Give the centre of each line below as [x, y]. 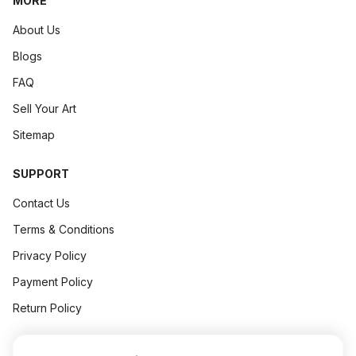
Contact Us [41, 203]
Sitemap [34, 135]
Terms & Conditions [64, 229]
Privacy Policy [50, 255]
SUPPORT [41, 174]
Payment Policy [53, 282]
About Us [37, 30]
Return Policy [47, 308]
